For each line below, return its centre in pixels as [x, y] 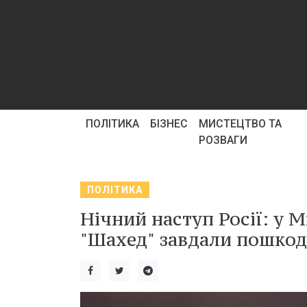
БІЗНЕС [169, 124]
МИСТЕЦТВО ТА [240, 124]
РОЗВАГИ [223, 140]
